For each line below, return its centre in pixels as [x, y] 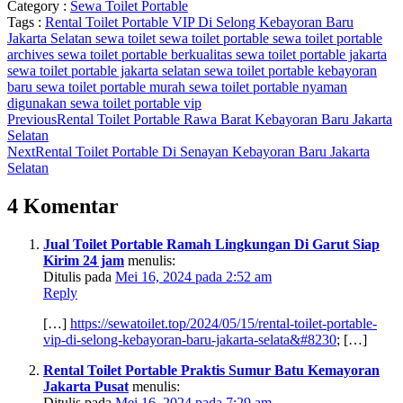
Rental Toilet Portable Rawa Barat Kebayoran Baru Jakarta [224, 119]
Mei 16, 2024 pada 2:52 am [193, 276]
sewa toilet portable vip [136, 103]
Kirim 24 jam [84, 260]
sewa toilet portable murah [112, 86]
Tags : [24, 22]
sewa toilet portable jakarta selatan [106, 70]
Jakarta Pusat [86, 386]
